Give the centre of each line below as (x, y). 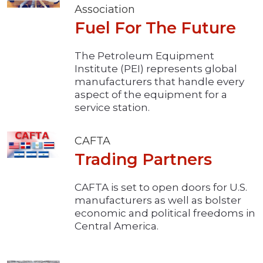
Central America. (117, 226)
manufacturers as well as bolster (158, 200)
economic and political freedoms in (165, 213)
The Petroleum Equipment (144, 56)
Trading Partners (143, 160)
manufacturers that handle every (159, 82)
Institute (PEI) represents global (156, 69)
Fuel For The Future (155, 28)
